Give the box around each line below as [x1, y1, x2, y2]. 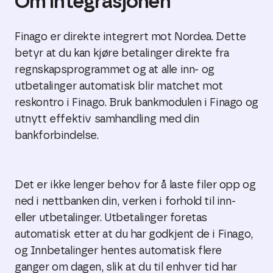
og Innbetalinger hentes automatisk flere [15, 246, 222, 257]
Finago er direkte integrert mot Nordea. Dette [15, 32, 247, 43]
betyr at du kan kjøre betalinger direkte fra [15, 48, 229, 59]
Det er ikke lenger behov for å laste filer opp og [15, 180, 256, 191]
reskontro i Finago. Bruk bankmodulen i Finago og [15, 97, 258, 108]
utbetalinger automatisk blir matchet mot [15, 81, 224, 92]
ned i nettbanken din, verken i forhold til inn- [15, 196, 236, 207]
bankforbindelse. [15, 130, 99, 141]
